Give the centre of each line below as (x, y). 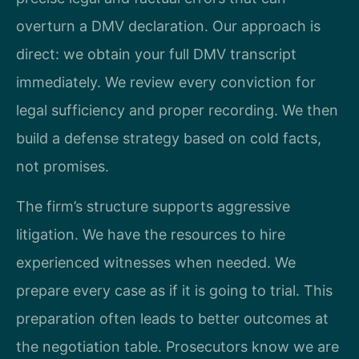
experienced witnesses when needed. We (156, 262)
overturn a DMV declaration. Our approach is (168, 26)
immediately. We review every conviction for (166, 83)
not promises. (63, 167)
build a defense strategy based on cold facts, (169, 139)
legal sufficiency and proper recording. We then (177, 111)
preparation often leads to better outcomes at (172, 318)
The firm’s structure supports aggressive (153, 206)
